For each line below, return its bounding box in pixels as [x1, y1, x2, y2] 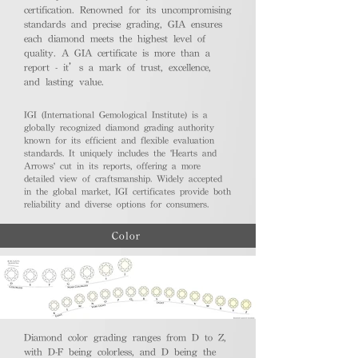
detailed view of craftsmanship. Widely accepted [24, 173, 222, 184]
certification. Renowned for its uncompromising [24, 5, 232, 16]
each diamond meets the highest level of [24, 34, 205, 45]
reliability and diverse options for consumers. [24, 199, 209, 209]
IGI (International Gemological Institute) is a [24, 109, 208, 120]
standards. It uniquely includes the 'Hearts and [24, 148, 217, 158]
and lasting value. [24, 77, 104, 88]
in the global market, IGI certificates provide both [24, 186, 231, 197]
